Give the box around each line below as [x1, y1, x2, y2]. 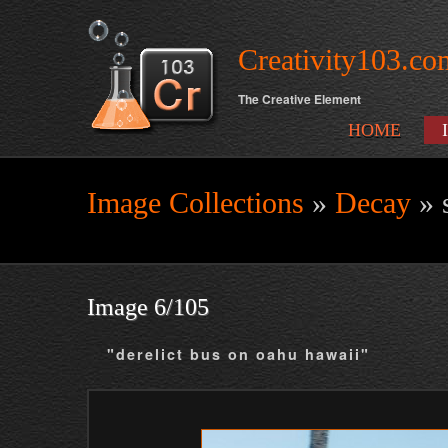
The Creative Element [238, 90, 361, 108]
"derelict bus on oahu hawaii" [107, 344, 370, 364]
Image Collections [87, 186, 304, 219]
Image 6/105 [87, 294, 209, 320]
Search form [77, 227, 196, 253]
